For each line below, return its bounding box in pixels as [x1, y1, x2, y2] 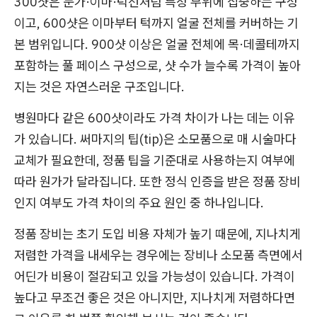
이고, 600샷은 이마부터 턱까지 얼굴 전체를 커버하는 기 [14, 15, 299, 31]
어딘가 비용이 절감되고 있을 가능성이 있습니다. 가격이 [14, 268, 295, 284]
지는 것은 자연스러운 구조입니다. [14, 79, 185, 95]
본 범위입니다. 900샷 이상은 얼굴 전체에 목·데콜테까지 [14, 36, 300, 52]
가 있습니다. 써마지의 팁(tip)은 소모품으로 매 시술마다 [14, 131, 296, 147]
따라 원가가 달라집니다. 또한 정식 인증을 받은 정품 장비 [14, 173, 301, 190]
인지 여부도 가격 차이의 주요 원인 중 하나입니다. [14, 195, 264, 211]
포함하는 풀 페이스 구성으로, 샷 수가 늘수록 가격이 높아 [14, 57, 301, 74]
